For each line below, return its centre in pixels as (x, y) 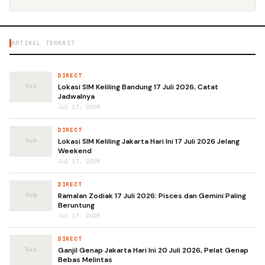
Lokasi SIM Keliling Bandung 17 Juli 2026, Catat (138, 87)
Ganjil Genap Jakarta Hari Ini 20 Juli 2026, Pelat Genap (153, 251)
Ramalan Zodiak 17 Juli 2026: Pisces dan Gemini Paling (152, 196)
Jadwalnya (76, 97)
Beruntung (76, 206)
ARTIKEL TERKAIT (43, 43)
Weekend (75, 151)
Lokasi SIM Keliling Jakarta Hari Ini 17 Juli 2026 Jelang (149, 142)
